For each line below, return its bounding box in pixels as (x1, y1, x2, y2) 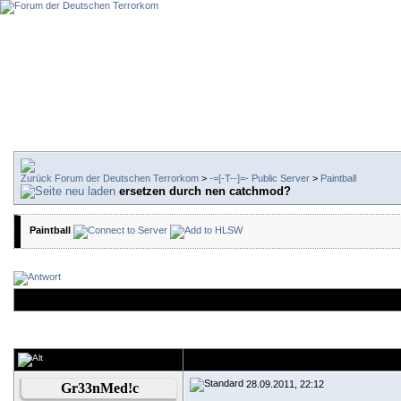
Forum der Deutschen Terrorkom (55, 173, 199, 183)
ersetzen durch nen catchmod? (119, 184, 291, 198)
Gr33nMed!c (61, 380, 139, 396)
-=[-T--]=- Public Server (209, 173, 310, 183)
